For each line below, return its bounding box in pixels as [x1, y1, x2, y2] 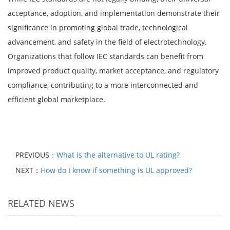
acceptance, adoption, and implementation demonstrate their [8, 8, 220, 18]
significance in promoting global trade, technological [8, 22, 188, 32]
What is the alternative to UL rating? [56, 149, 180, 160]
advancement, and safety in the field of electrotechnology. [8, 36, 207, 47]
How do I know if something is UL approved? [41, 165, 192, 175]
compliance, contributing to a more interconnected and [8, 80, 198, 90]
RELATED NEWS [8, 197, 74, 209]
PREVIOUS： [15, 149, 56, 160]
